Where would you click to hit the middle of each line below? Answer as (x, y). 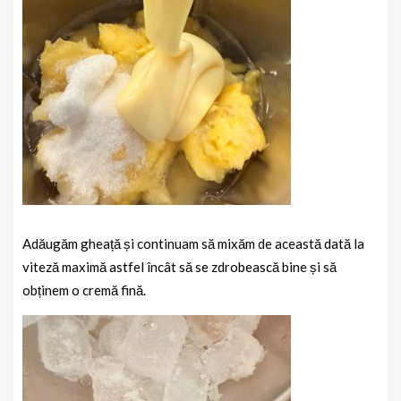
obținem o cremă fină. (84, 290)
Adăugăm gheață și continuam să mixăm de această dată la (193, 244)
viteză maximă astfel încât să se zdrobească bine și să (179, 267)
